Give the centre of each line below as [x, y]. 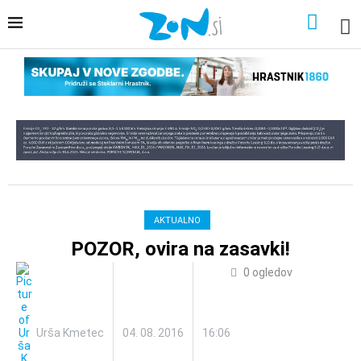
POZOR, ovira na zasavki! [180, 249]
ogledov [271, 273]
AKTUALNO [177, 221]
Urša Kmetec [70, 333]
